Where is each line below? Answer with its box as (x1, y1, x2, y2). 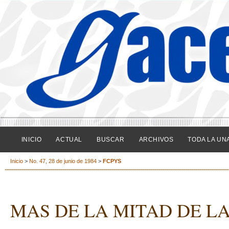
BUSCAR (96, 136, 125, 143)
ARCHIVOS (139, 136, 174, 143)
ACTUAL (56, 136, 82, 143)
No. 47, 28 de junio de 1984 (29, 158, 97, 165)
